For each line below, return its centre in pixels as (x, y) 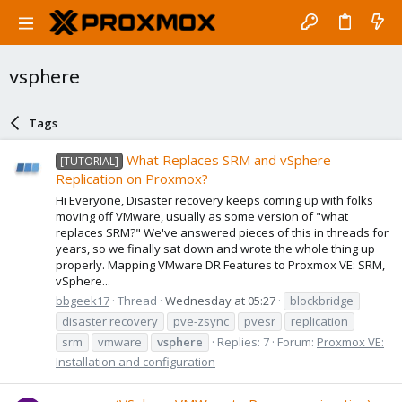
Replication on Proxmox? (132, 179)
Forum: (297, 341)
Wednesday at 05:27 (220, 300)
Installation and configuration (135, 361)
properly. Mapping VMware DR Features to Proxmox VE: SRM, (220, 264)
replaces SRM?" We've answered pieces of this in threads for (222, 232)
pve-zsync (201, 321)
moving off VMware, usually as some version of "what (202, 216)
